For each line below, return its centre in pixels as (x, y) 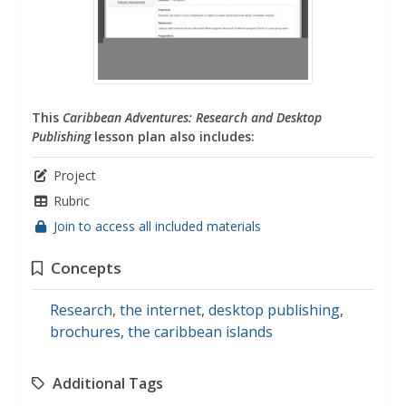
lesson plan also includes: (173, 136)
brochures (85, 332)
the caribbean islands (200, 332)
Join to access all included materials (157, 226)
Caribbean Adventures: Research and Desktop (192, 117)
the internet (160, 310)
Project (75, 175)
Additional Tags (108, 383)
